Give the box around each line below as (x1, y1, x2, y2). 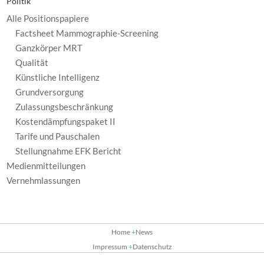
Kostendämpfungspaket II (15, 116, 116, 127)
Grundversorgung (15, 87, 84, 97)
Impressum (92, 242, 127, 251)
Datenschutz (132, 242, 172, 251)
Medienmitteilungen (6, 160, 86, 171)
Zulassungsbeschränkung (15, 101, 114, 112)
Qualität (15, 57, 49, 68)
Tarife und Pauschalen (15, 131, 100, 141)
